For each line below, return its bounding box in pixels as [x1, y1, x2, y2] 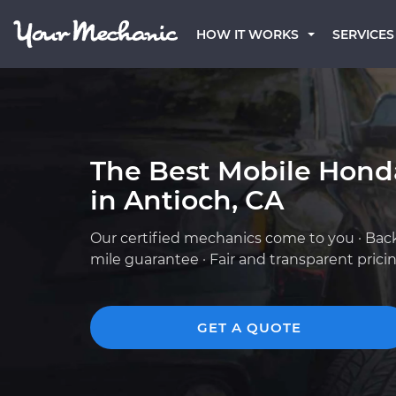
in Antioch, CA [90, 184, 284, 217]
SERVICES [332, 27, 394, 42]
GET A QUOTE [197, 319, 301, 336]
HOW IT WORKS [196, 27, 299, 42]
